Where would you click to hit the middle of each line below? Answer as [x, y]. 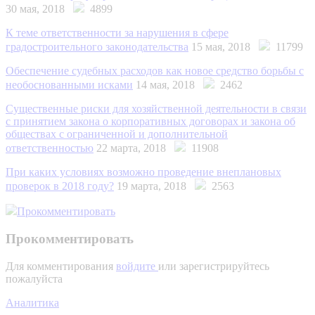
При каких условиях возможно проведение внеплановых [143, 172]
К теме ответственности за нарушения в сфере [117, 33]
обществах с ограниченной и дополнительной [117, 134]
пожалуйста [34, 278]
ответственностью [50, 148]
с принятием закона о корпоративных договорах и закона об [150, 122]
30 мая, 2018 [39, 9]
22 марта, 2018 [135, 148]
